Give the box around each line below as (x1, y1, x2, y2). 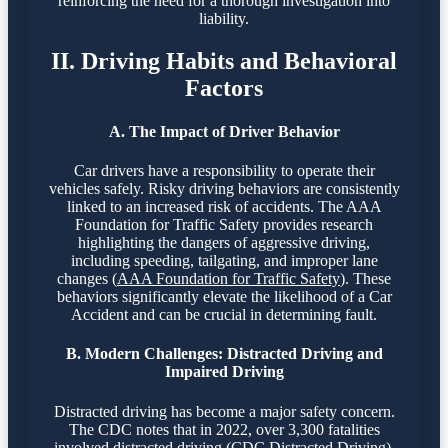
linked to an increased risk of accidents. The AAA (66, 198, 382, 216)
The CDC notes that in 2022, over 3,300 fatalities (68, 420, 380, 438)
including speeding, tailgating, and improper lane (70, 252, 378, 270)
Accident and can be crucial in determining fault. (71, 306, 377, 324)
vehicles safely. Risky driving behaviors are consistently (48, 180, 400, 198)
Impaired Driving (164, 363, 284, 381)
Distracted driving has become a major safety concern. (53, 402, 395, 420)
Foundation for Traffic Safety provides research (75, 216, 373, 234)
